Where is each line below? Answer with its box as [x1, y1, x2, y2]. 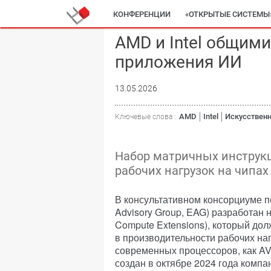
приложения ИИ [115, 52, 242, 72]
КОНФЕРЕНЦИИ [113, 10, 171, 19]
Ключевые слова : [115, 113, 176, 121]
